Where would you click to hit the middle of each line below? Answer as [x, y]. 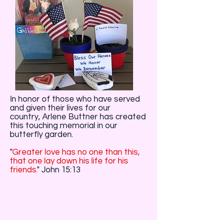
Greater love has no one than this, [76, 152]
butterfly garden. [41, 135]
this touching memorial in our [64, 126]
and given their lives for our [60, 108]
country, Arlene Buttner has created [78, 117]
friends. [24, 170]
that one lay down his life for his [69, 161]
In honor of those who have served [75, 99]
